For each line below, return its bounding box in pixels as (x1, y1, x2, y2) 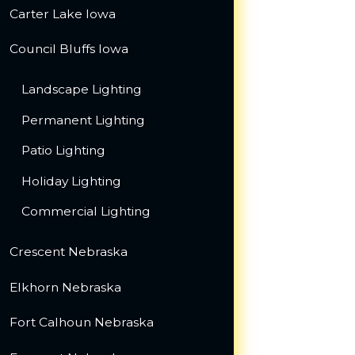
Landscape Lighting (21, 82, 143, 97)
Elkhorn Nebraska (9, 279, 121, 295)
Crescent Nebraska (9, 244, 128, 260)
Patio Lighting (21, 143, 106, 158)
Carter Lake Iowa (9, 6, 116, 21)
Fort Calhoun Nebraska (9, 315, 154, 330)
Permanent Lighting (21, 112, 146, 128)
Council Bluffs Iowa (9, 41, 128, 57)
